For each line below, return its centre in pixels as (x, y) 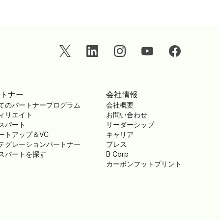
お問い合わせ (127, 114)
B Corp (117, 154)
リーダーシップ (130, 124)
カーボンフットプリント (144, 164)
